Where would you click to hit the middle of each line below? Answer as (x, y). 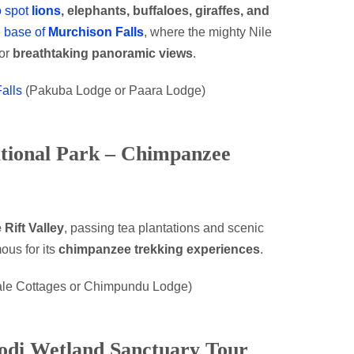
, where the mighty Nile (208, 32)
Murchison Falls (96, 32)
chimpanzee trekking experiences (159, 249)
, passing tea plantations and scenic (164, 228)
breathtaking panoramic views (103, 53)
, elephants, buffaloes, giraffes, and (165, 11)
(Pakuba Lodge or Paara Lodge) (114, 90)
